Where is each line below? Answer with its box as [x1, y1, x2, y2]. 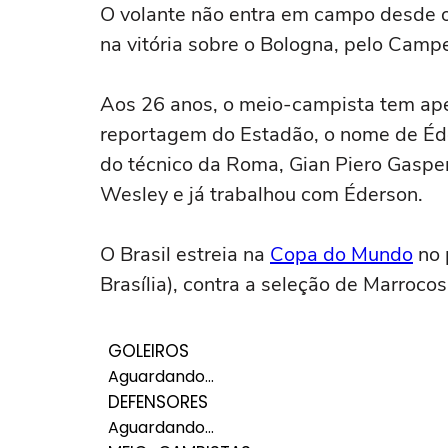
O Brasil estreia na [100, 241, 270, 268]
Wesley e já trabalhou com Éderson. [100, 181, 423, 208]
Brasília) [100, 271, 173, 298]
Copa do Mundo [270, 241, 413, 268]
